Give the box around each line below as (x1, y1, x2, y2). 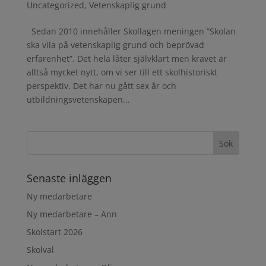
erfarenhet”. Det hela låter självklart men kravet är (26, 53, 227, 64)
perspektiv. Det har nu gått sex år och (26, 80, 176, 91)
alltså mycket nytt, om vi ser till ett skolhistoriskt (26, 66, 217, 78)
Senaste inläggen (26, 171, 112, 185)
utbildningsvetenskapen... (26, 94, 130, 105)
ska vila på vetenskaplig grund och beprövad (26, 39, 204, 50)
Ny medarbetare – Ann (26, 208, 117, 220)
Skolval (26, 244, 54, 255)
